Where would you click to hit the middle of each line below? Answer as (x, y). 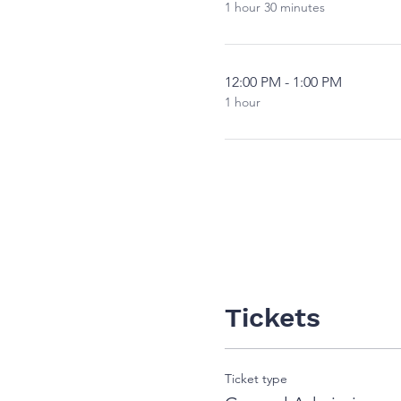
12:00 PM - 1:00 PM (283, 81)
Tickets (272, 317)
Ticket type (256, 378)
